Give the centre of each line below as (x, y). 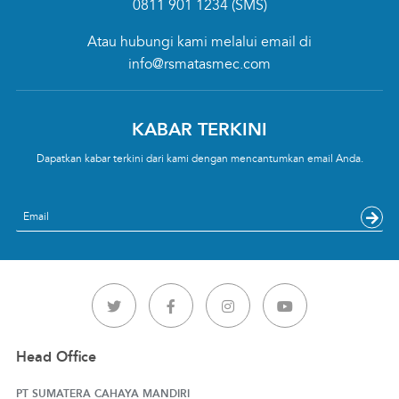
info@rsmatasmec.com (199, 64)
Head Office (56, 356)
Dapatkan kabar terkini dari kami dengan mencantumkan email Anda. (199, 159)
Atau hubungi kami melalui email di (199, 41)
